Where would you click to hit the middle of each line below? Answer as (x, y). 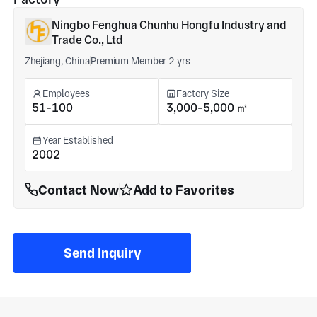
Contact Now (78, 190)
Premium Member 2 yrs (140, 60)
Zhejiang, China (57, 60)
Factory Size (203, 94)
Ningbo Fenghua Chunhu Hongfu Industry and (169, 25)
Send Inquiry (102, 253)
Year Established (77, 140)
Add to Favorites (184, 190)
